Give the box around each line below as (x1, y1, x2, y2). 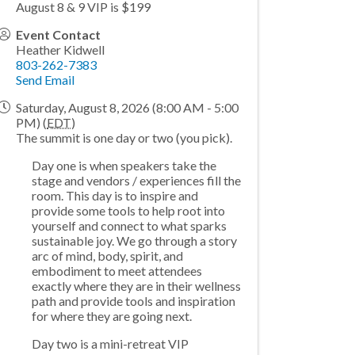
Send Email (16, 71, 75, 87)
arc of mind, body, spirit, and (32, 247, 184, 263)
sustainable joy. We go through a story (32, 232, 238, 248)
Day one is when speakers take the (32, 157, 217, 173)
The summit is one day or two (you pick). (16, 129, 235, 145)
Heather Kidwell (16, 41, 105, 57)
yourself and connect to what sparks (32, 217, 227, 233)
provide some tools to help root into (32, 202, 226, 218)
